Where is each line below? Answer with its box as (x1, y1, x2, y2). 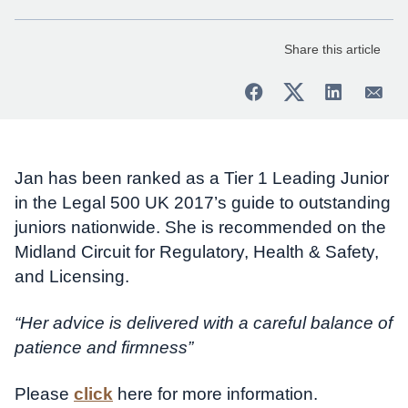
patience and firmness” (15, 337, 193, 357)
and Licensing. (15, 266, 129, 286)
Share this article (284, 42, 381, 56)
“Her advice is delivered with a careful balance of (15, 312, 393, 332)
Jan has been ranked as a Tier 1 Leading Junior (15, 168, 389, 188)
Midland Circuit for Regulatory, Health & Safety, (15, 241, 379, 261)
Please (15, 383, 74, 403)
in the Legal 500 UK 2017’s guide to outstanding (15, 192, 391, 212)
